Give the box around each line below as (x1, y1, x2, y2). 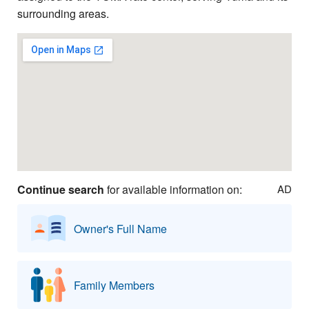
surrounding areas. (17, 5, 109, 21)
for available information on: (104, 181, 242, 197)
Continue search (17, 181, 104, 197)
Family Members (74, 277, 154, 293)
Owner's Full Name (74, 220, 167, 237)
